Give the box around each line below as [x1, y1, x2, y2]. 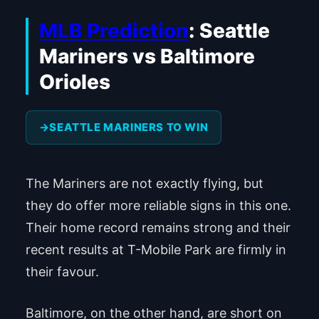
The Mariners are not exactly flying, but [25, 176, 263, 192]
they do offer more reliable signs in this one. [25, 198, 291, 214]
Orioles [38, 69, 110, 94]
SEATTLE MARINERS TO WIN [49, 120, 209, 135]
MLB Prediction [38, 18, 189, 43]
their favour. [25, 264, 99, 280]
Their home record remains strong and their [25, 220, 291, 236]
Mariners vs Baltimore [38, 43, 255, 68]
